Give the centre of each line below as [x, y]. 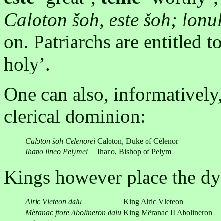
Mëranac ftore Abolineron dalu [73, 213]
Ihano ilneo [43, 152]
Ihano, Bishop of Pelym [134, 152]
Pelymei [75, 152]
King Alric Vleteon [153, 202]
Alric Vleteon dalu [54, 202]
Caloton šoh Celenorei [60, 141]
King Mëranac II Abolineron [168, 213]
